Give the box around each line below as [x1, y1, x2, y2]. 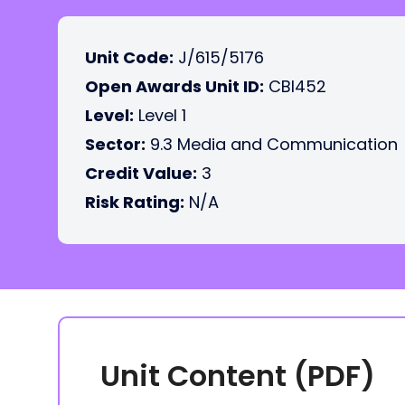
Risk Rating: [85, 191, 184, 213]
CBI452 [264, 75, 326, 98]
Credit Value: [85, 162, 197, 184]
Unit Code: [85, 46, 174, 69]
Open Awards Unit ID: [85, 75, 264, 98]
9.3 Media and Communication [146, 133, 398, 155]
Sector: [85, 133, 146, 155]
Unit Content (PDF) [100, 355, 375, 396]
